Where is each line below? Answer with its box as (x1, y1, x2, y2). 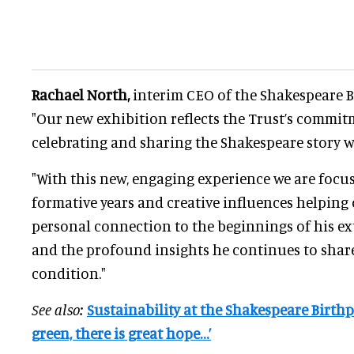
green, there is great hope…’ (32, 324, 211, 343)
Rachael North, (32, 85, 133, 104)
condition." (32, 264, 106, 283)
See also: (32, 300, 84, 319)
